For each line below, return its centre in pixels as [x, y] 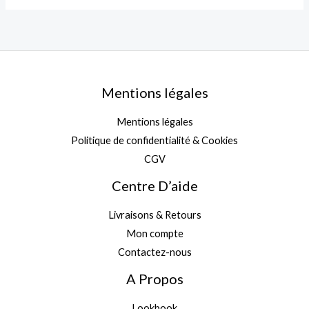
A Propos [154, 278]
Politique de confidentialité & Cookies [154, 140]
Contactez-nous [154, 252]
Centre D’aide [154, 185]
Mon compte [154, 233]
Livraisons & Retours [154, 215]
